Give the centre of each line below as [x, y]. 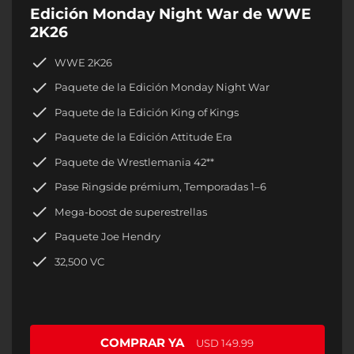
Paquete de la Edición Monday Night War [162, 87]
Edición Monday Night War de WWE [170, 14]
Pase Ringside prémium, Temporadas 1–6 [160, 187]
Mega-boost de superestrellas [131, 211]
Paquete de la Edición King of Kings [147, 112]
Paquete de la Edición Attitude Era [143, 137]
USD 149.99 [225, 343]
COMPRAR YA [142, 343]
